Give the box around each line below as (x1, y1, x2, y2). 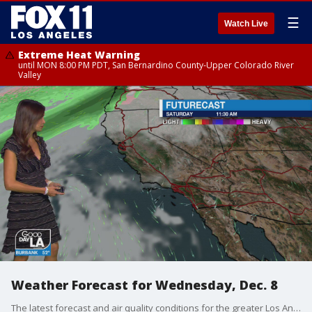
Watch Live (224, 19, 268, 29)
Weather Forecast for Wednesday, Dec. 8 (11, 276, 278, 293)
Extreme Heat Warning (18, 48, 140, 61)
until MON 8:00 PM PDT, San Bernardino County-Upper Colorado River (18, 59, 294, 71)
